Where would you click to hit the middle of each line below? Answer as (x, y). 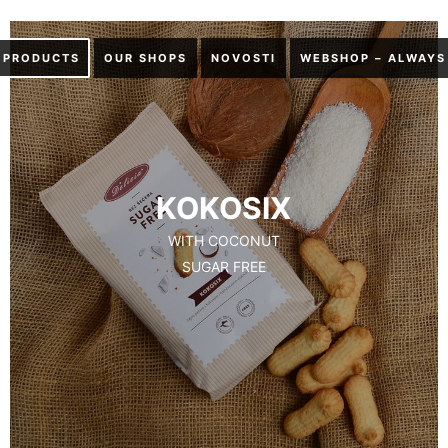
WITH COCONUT (223, 240)
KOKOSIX (224, 208)
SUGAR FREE (223, 266)
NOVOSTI (243, 58)
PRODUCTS (41, 58)
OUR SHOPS (145, 58)
